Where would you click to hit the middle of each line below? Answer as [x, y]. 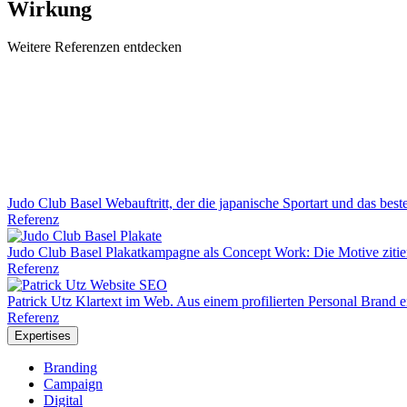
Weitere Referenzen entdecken [94, 47]
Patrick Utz [40, 302]
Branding [70, 368]
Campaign [73, 384]
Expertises [43, 336]
